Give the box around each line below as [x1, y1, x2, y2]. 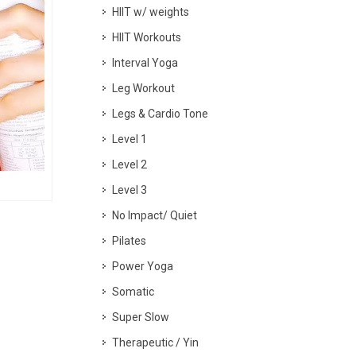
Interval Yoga [112, 56, 178, 69]
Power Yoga [112, 260, 173, 273]
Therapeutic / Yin [112, 336, 199, 349]
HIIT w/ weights [112, 6, 189, 18]
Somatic [112, 285, 154, 298]
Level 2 [112, 158, 147, 171]
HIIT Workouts [112, 31, 181, 44]
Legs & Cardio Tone [112, 107, 208, 120]
